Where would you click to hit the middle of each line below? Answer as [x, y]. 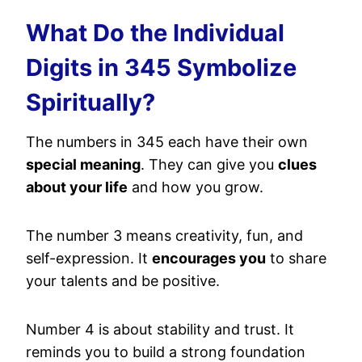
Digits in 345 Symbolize [161, 67]
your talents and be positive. [123, 281]
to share [296, 258]
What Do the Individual [155, 32]
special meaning [83, 164]
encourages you [209, 258]
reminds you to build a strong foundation [166, 352]
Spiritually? [90, 102]
